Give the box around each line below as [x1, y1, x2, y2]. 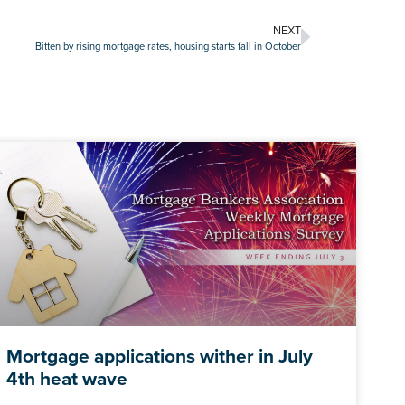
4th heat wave [6, 363, 128, 392]
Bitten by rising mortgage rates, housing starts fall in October [35, 39, 301, 54]
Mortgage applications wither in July [6, 341, 314, 370]
